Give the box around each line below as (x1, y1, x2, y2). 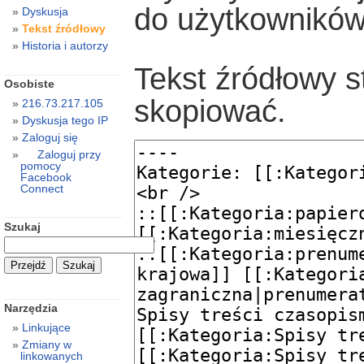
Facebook (19, 171, 71, 184)
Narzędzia (3, 301, 58, 315)
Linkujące (21, 321, 71, 335)
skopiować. (133, 94, 286, 129)
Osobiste (3, 77, 54, 91)
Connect (19, 182, 63, 196)
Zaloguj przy (37, 148, 101, 162)
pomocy (19, 159, 61, 173)
